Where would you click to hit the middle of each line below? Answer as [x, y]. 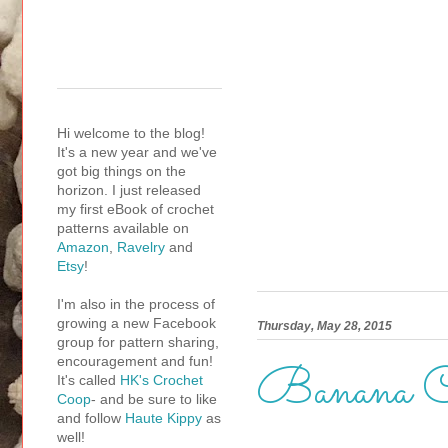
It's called [88, 380]
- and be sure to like [154, 399]
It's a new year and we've [137, 152]
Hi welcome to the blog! [131, 133]
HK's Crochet [161, 380]
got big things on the [121, 171]
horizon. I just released [129, 190]
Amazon [83, 247]
